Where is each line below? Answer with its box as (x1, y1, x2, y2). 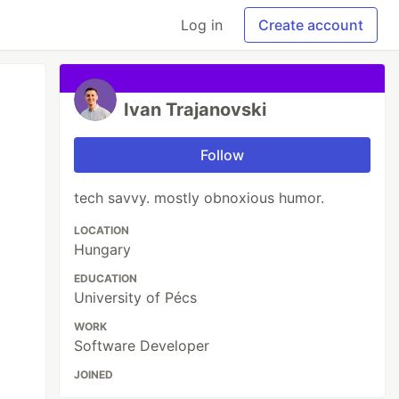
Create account (258, 16, 363, 34)
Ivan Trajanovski (124, 99, 267, 120)
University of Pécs (74, 289, 198, 306)
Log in (181, 16, 223, 34)
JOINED (74, 368, 114, 381)
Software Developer (74, 337, 210, 354)
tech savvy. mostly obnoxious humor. (74, 189, 325, 207)
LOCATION (74, 224, 130, 237)
